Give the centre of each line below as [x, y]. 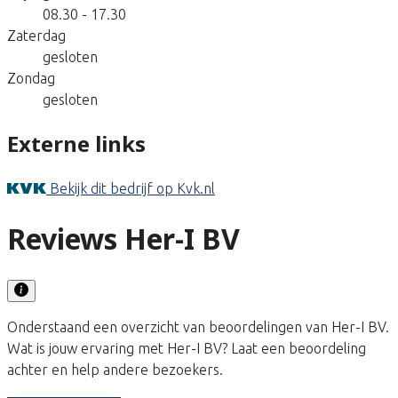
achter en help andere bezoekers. [115, 369]
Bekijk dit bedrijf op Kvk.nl [132, 188]
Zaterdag [36, 35]
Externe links [76, 143]
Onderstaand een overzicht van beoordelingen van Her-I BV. [198, 326]
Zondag [31, 78]
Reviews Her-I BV [123, 239]
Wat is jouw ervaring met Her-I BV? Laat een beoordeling [187, 348]
